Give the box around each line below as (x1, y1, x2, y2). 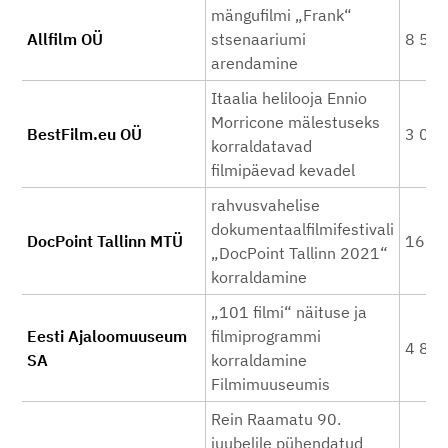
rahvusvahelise (211, 195, 320, 215)
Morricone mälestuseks (211, 112, 380, 132)
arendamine (211, 53, 298, 73)
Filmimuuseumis (211, 374, 330, 394)
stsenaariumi (211, 29, 306, 49)
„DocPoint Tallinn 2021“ (211, 243, 388, 263)
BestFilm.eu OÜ (27, 124, 142, 144)
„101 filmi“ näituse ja (211, 302, 367, 322)
